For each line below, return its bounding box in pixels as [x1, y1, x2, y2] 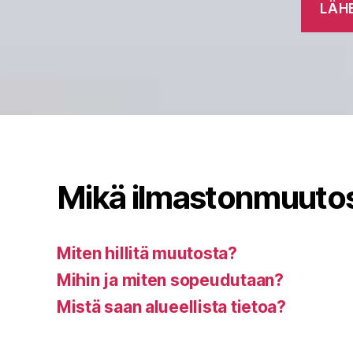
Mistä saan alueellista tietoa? [57, 297, 286, 318]
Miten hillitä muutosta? [57, 243, 237, 264]
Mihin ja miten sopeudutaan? [57, 270, 284, 291]
